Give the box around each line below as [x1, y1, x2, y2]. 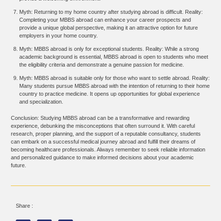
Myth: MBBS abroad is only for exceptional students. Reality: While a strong [19, 46, 199, 52]
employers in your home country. [19, 32, 98, 38]
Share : [16, 203, 34, 209]
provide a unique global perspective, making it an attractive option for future [19, 24, 198, 31]
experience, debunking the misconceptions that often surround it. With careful [11, 123, 195, 129]
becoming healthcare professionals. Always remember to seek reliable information [11, 147, 206, 153]
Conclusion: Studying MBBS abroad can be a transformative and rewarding [11, 115, 190, 121]
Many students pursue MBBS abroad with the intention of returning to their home [19, 83, 210, 89]
